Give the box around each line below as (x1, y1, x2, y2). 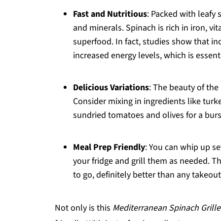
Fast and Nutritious (73, 8, 147, 20)
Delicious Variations (73, 81, 149, 94)
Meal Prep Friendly (73, 141, 145, 153)
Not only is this (55, 202, 112, 214)
